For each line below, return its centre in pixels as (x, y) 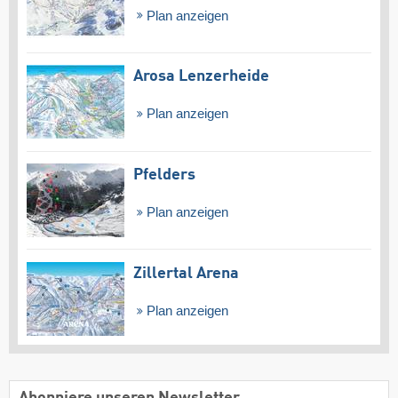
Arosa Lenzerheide (201, 77)
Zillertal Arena (186, 273)
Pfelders (164, 175)
